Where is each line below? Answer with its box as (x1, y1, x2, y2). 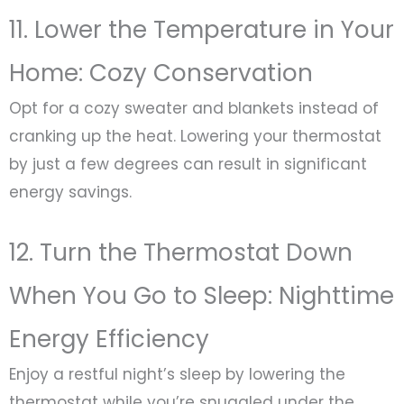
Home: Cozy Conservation (9, 56, 313, 89)
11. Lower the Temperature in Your (9, 13, 394, 46)
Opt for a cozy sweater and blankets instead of (9, 96, 379, 119)
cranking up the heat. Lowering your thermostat (9, 124, 381, 147)
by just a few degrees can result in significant (9, 152, 367, 175)
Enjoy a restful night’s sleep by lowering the (9, 363, 345, 385)
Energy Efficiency (9, 322, 209, 355)
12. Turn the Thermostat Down (9, 235, 353, 269)
